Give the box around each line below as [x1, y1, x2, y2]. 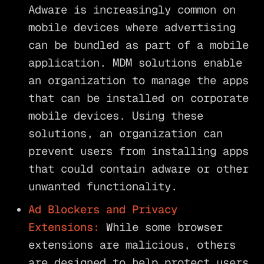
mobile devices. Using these [28, 108, 203, 123]
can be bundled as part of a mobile [28, 37, 249, 52]
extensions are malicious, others [28, 237, 236, 253]
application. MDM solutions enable [28, 55, 242, 70]
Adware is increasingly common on [28, 2, 236, 17]
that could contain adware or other [28, 161, 249, 176]
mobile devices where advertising [28, 19, 236, 35]
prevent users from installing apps [28, 143, 249, 159]
